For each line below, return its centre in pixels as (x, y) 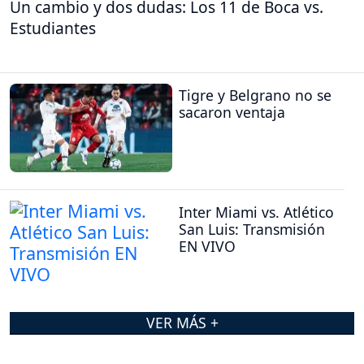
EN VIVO (207, 246)
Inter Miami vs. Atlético (256, 212)
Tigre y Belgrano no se (255, 95)
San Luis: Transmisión (252, 229)
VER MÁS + (182, 322)
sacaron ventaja (232, 113)
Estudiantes (53, 28)
